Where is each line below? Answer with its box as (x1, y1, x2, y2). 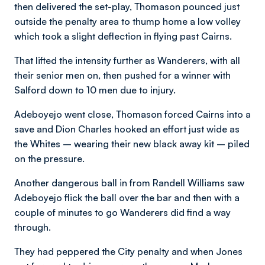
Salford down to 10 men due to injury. (14, 84, 176, 96)
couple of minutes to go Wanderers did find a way (14, 206, 231, 219)
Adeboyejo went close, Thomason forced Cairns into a (14, 108, 251, 121)
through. (14, 221, 51, 234)
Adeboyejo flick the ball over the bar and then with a (14, 192, 240, 204)
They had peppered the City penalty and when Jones (14, 245, 243, 258)
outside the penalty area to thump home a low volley (14, 15, 241, 28)
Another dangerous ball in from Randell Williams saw (14, 177, 244, 189)
